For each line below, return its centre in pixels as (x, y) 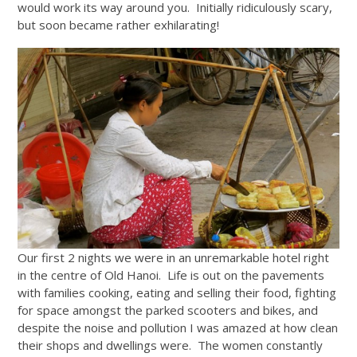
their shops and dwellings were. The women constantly (171, 345)
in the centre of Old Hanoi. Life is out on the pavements (171, 275)
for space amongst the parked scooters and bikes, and (168, 310)
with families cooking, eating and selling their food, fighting (177, 292)
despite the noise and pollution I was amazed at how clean (178, 327)
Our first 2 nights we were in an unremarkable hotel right (174, 257)
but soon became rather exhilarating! (119, 24)
